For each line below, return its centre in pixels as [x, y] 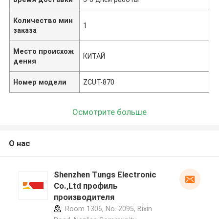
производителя [84, 197]
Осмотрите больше [109, 112]
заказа [25, 30]
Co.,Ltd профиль [86, 186]
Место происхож [44, 51]
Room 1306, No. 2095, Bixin [107, 209]
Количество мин [43, 20]
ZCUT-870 [99, 82]
